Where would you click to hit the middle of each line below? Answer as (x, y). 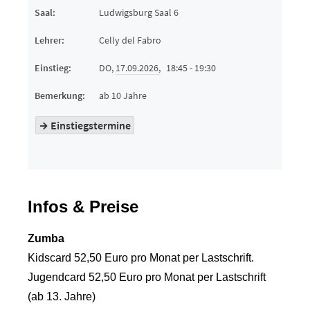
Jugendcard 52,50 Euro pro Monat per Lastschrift (147, 277)
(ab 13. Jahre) (62, 297)
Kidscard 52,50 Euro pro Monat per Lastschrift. (141, 258)
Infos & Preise (83, 207)
